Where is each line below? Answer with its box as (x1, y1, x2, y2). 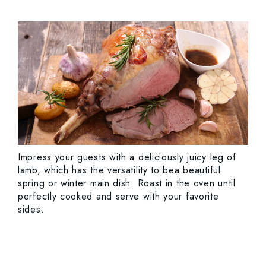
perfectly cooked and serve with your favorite (18, 189, 219, 204)
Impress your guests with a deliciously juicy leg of (18, 150, 236, 164)
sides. (18, 202, 45, 217)
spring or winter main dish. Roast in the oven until (18, 176, 236, 191)
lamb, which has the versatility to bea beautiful (18, 163, 221, 178)
